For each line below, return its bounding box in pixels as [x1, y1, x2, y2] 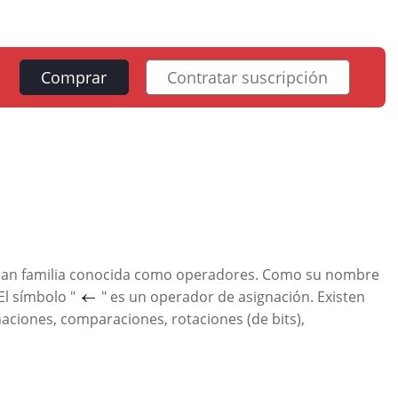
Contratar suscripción [167, 67, 329, 88]
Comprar [41, 67, 107, 88]
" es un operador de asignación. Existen [101, 287, 365, 307]
